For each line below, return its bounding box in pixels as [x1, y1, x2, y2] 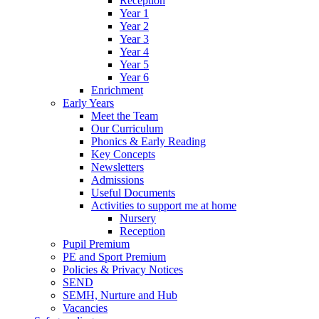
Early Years [63, 96, 114, 109]
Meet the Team [91, 109, 158, 122]
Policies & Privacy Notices [63, 263, 183, 276]
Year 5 [120, 58, 149, 70]
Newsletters [91, 160, 144, 173]
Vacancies [63, 301, 108, 314]
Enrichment [91, 83, 143, 96]
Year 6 [120, 70, 149, 83]
